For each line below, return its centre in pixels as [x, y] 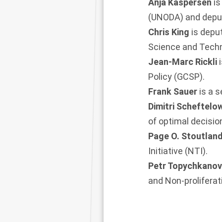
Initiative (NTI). [178, 151]
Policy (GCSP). [176, 77]
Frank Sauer [173, 91]
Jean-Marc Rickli [184, 62]
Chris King [169, 32]
